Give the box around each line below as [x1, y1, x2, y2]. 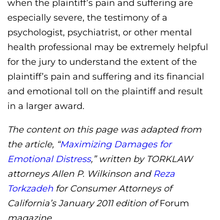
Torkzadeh [7, 183, 53, 194]
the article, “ [7, 139, 60, 150]
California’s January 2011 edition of [7, 198, 160, 209]
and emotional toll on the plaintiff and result [7, 86, 203, 97]
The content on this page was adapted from [7, 124, 201, 136]
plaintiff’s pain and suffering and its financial [7, 71, 204, 82]
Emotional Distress [7, 154, 91, 165]
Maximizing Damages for [60, 139, 171, 150]
